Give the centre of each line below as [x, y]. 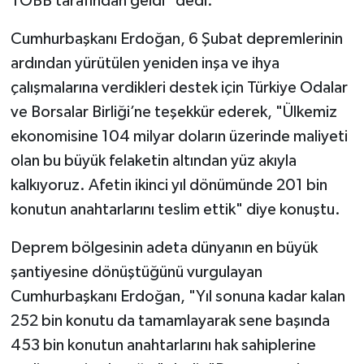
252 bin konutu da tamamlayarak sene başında [170, 321]
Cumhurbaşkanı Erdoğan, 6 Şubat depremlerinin [176, 39]
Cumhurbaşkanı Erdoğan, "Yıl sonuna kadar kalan [178, 297]
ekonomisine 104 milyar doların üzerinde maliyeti [179, 137]
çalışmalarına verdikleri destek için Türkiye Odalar [179, 88]
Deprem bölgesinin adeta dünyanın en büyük [164, 248]
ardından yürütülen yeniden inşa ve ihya [145, 64]
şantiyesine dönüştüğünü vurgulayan [136, 273]
